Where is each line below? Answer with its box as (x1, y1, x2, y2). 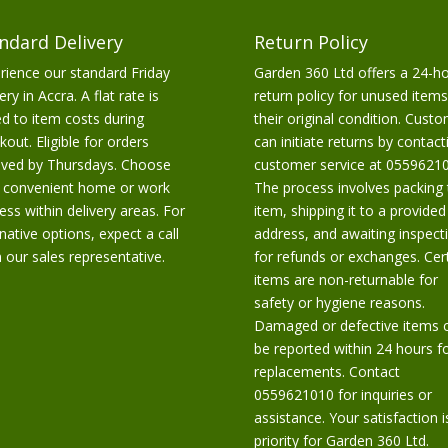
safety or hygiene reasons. (253, 293, 425, 313)
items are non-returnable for (253, 270, 438, 290)
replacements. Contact (253, 362, 400, 382)
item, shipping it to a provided (253, 201, 446, 221)
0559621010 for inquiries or (253, 385, 432, 405)
